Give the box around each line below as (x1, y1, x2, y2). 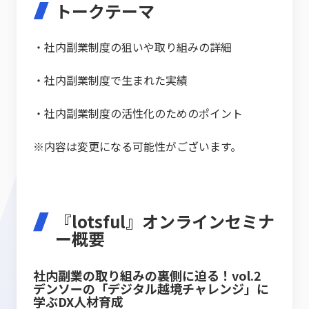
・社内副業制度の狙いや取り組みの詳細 (33, 39, 232, 56)
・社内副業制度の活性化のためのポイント (33, 105, 243, 122)
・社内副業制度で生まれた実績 (33, 72, 188, 89)
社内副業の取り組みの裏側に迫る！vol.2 (33, 266, 274, 285)
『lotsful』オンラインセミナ (55, 209, 275, 234)
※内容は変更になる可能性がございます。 (33, 138, 241, 155)
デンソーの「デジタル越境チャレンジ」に (33, 279, 269, 298)
